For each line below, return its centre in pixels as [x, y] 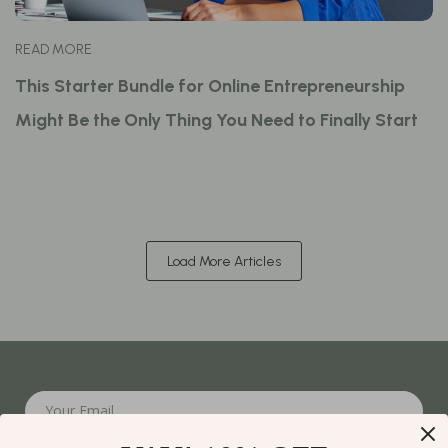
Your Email [79, 410]
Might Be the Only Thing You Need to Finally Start [216, 120]
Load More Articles [224, 261]
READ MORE [53, 49]
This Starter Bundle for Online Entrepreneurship [210, 86]
